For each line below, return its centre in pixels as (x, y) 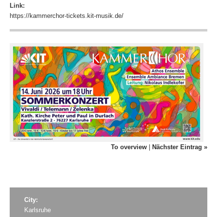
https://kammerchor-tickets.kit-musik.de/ (67, 15)
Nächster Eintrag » (180, 147)
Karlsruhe (38, 210)
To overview (129, 147)
